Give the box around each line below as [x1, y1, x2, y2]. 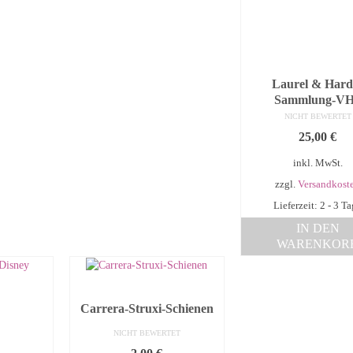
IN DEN [295, 221, 340, 236]
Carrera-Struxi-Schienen [80, 301, 214, 315]
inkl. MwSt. [292, 158, 343, 169]
